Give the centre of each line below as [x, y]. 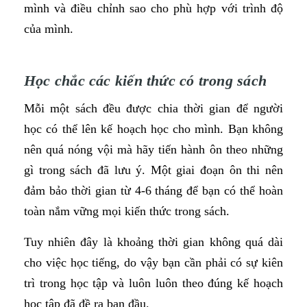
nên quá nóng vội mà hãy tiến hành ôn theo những [153, 149]
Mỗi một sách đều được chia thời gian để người [153, 108]
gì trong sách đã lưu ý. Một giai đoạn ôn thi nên [153, 170]
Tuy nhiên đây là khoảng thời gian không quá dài [153, 242]
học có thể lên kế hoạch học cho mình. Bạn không [153, 128]
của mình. [49, 28]
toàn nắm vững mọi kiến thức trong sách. [127, 211]
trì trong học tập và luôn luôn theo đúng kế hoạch [153, 283]
